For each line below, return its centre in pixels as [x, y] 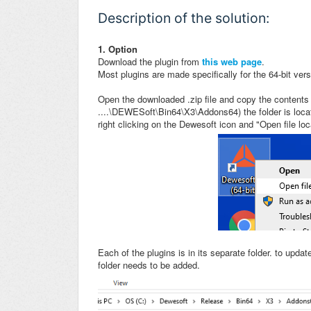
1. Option [118, 49]
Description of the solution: [184, 18]
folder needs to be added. [150, 265]
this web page [232, 62]
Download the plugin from [150, 62]
